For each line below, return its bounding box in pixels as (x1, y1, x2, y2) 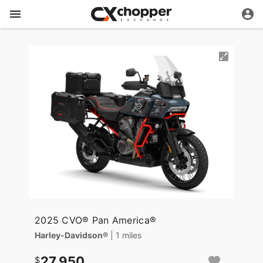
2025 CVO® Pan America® (35, 214, 157, 227)
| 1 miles (110, 230, 141, 241)
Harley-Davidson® (35, 230, 108, 241)
